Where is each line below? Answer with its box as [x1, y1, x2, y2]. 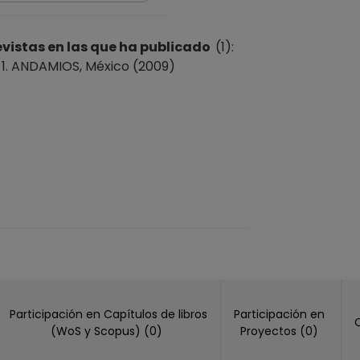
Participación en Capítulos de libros [9, 306, 207, 322]
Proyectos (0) [299, 323, 321, 339]
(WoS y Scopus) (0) [144, 323, 166, 339]
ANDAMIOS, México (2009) [11, 57, 175, 76]
